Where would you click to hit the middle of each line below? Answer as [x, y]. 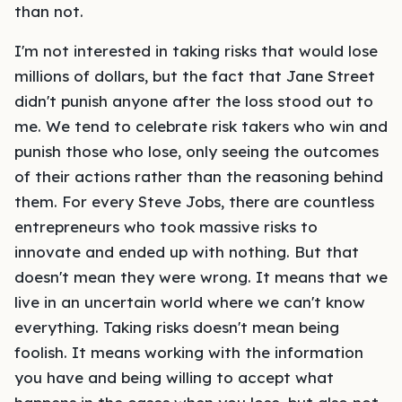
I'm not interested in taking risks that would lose [196, 51]
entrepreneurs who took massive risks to [166, 227]
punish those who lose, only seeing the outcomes [197, 151]
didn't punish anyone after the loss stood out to [194, 101]
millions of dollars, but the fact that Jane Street [195, 76]
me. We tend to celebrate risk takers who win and [201, 126]
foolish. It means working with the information [189, 352]
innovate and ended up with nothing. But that [187, 252]
